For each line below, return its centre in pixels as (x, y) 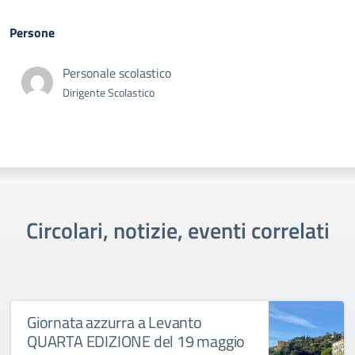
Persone (32, 33)
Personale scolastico (117, 73)
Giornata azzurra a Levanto (115, 323)
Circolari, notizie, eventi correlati (177, 231)
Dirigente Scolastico (109, 93)
